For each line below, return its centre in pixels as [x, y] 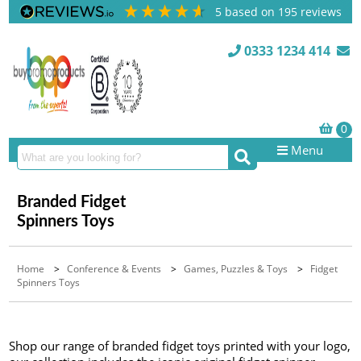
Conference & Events [114, 269]
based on [252, 12]
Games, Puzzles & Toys [236, 269]
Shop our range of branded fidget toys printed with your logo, [180, 346]
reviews [320, 12]
